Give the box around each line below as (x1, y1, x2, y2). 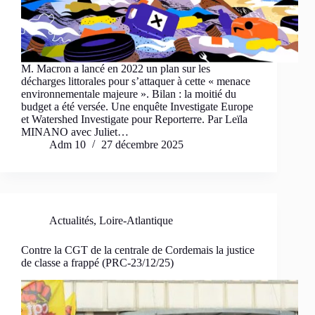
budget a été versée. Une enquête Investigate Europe (21, 101, 253, 113)
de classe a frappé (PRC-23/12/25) (21, 257, 174, 269)
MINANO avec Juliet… (21, 126, 129, 139)
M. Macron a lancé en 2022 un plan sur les (21, 63, 210, 75)
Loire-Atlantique (99, 214, 173, 227)
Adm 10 (49, 139, 86, 151)
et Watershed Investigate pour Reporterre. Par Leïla (21, 113, 247, 126)
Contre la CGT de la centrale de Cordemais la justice (21, 244, 255, 257)
